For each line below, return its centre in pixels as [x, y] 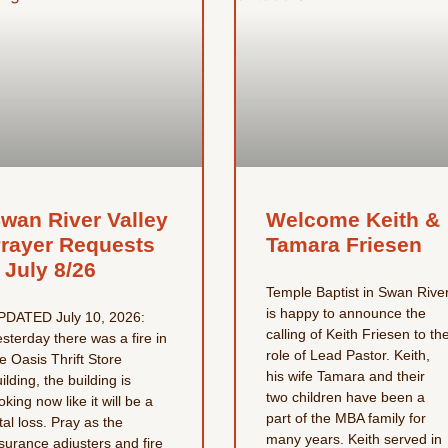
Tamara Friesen [343, 245]
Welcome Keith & [352, 220]
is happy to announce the [345, 313]
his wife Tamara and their [345, 376]
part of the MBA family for [345, 418]
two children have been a [345, 397]
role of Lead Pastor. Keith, [347, 355]
